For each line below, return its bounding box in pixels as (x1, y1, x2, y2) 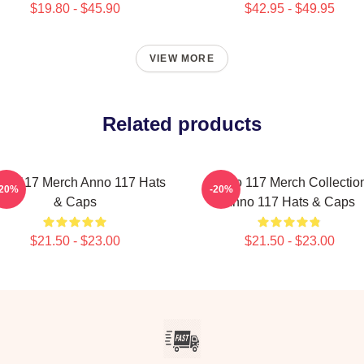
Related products (102, 113, 262, 135)
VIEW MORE (149, 53, 214, 64)
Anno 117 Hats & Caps (223, 195, 355, 209)
